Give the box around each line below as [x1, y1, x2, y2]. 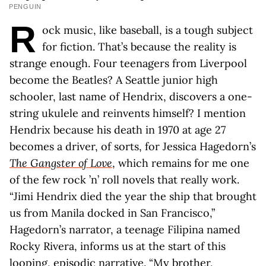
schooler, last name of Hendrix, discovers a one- [9, 90, 252, 103]
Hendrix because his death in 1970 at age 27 [9, 123, 226, 137]
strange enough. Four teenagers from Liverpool [9, 56, 247, 70]
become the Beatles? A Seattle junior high [9, 73, 218, 87]
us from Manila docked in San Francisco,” [9, 206, 215, 220]
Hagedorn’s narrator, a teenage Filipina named [9, 223, 240, 236]
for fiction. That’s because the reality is [42, 40, 236, 53]
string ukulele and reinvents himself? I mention [9, 106, 246, 120]
